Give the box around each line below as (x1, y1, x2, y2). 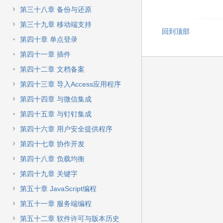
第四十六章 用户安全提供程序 (20, 125, 112, 133)
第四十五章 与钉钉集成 (20, 110, 92, 118)
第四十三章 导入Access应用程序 (20, 80, 121, 88)
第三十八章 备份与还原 (20, 5, 92, 13)
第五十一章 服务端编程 (20, 200, 92, 208)
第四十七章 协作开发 (20, 140, 85, 148)
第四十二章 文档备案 (20, 65, 85, 73)
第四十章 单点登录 (20, 35, 78, 43)
